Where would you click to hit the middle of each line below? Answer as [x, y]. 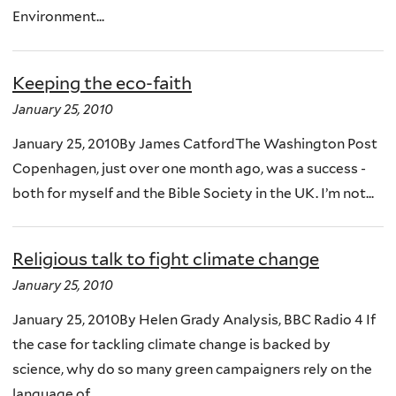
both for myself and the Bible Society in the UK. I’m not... [193, 193]
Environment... [58, 17]
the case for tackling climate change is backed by [171, 345]
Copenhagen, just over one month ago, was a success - [189, 168]
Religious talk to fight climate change [166, 259]
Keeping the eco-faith [102, 83]
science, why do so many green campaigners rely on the [192, 369]
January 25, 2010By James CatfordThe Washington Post [195, 143]
